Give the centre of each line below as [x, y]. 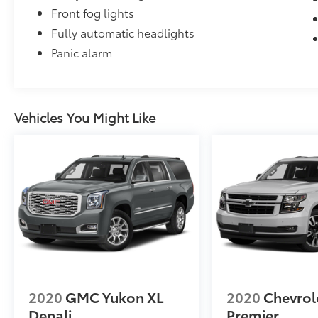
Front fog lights [93, 12]
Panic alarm [82, 52]
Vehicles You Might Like [85, 117]
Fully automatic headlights [123, 32]
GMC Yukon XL [115, 296]
